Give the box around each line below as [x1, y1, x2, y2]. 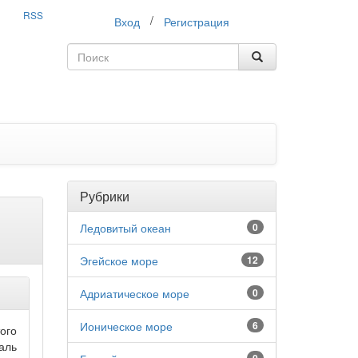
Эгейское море [79, 253, 158, 268]
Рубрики [79, 187, 129, 205]
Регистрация [163, 14, 229, 30]
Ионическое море [79, 318, 173, 334]
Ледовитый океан [79, 220, 171, 236]
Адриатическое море [79, 285, 189, 301]
